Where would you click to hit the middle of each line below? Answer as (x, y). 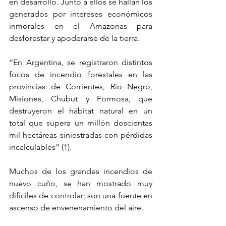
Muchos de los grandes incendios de (81, 172)
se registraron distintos (110, 63)
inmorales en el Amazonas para (81, 26)
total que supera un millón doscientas (81, 123)
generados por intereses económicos (81, 14)
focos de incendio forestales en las (81, 75)
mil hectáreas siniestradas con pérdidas (81, 135)
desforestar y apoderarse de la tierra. (74, 38)
